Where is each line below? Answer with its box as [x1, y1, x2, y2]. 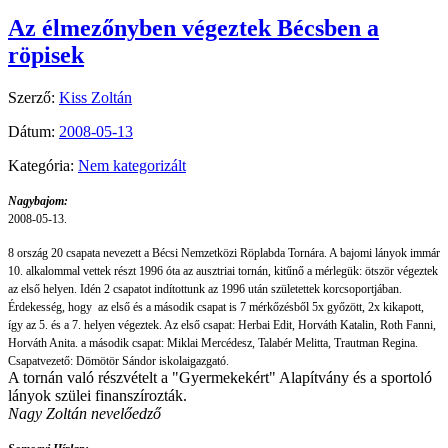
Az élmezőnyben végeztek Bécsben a [8, 15, 379, 42]
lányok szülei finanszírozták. [8, 387, 187, 405]
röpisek [8, 42, 84, 69]
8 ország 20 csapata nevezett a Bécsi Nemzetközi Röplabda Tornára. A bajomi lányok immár [8, 246, 440, 261]
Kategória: [8, 157, 78, 175]
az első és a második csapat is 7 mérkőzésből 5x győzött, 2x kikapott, [98, 300, 424, 315]
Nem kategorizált [78, 157, 186, 175]
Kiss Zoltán [59, 89, 132, 107]
